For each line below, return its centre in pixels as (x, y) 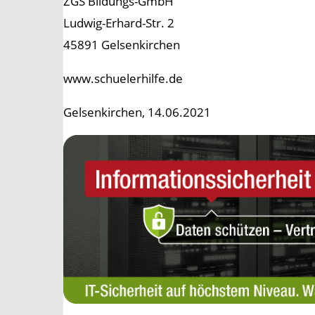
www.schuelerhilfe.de (123, 79)
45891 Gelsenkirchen (122, 45)
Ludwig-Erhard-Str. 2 (119, 23)
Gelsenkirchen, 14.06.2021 (137, 112)
